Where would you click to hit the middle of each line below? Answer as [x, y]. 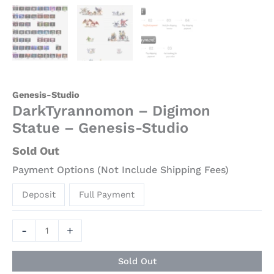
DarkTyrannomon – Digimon [111, 111]
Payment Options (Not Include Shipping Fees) [120, 169]
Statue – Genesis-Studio [100, 128]
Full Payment [107, 194]
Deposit [39, 194]
